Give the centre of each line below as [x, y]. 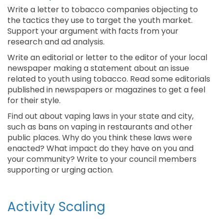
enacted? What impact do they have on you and [100, 148]
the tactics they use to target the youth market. [100, 20]
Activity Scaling [56, 207]
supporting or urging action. [60, 170]
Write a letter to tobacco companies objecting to [103, 10]
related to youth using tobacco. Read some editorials [109, 79]
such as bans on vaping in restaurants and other [100, 127]
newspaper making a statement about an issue [98, 68]
